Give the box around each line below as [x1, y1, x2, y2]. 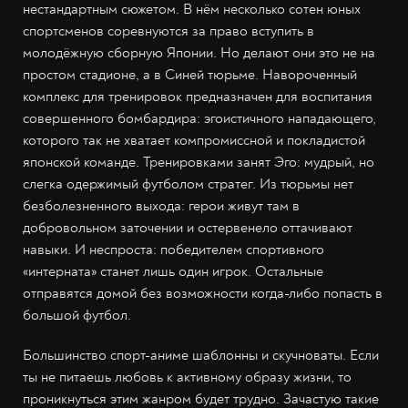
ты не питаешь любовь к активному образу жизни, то [23, 368, 352, 386]
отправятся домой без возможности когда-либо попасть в [23, 284, 382, 302]
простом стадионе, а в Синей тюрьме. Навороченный [23, 66, 357, 84]
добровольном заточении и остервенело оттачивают [23, 219, 352, 237]
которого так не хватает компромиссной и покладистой [23, 131, 365, 149]
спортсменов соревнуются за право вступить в [23, 22, 314, 40]
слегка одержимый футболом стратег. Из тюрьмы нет [23, 175, 353, 193]
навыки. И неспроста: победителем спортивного [23, 240, 324, 259]
